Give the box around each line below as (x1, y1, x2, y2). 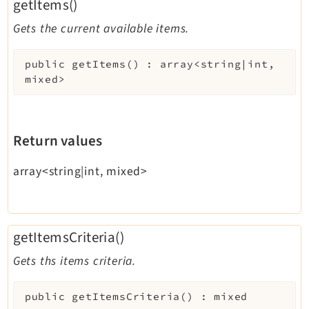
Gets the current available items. (12, 19, 190, 37)
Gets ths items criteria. (12, 252, 136, 270)
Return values (12, 130, 103, 151)
